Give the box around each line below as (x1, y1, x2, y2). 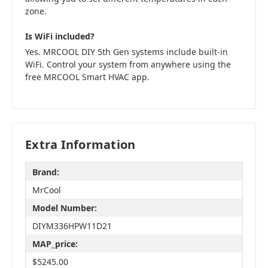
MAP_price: (32, 237, 78, 249)
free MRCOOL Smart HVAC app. (25, 71, 150, 83)
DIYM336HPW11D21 (32, 220, 112, 232)
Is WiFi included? (25, 31, 95, 42)
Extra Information (25, 136, 136, 153)
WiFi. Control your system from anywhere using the (25, 59, 231, 71)
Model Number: (32, 202, 97, 214)
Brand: (32, 166, 59, 178)
